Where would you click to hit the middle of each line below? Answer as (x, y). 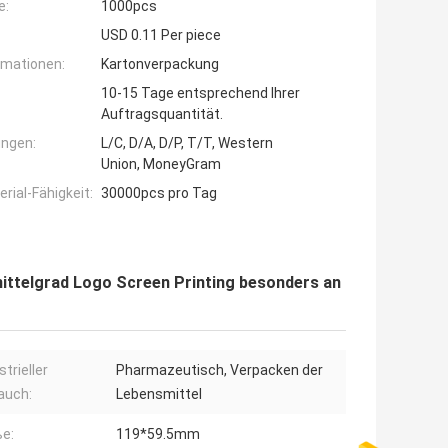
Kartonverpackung (160, 64)
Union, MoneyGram (161, 164)
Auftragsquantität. (162, 114)
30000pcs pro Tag (159, 193)
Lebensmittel (159, 394)
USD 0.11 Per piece (161, 35)
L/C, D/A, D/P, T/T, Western (187, 143)
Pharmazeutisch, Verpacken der (219, 370)
